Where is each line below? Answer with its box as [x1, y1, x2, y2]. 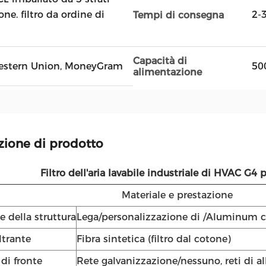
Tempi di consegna [133, 9, 224, 21]
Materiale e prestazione [122, 189, 233, 201]
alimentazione [133, 66, 202, 78]
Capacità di [133, 55, 187, 66]
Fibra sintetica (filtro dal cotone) [77, 233, 231, 245]
